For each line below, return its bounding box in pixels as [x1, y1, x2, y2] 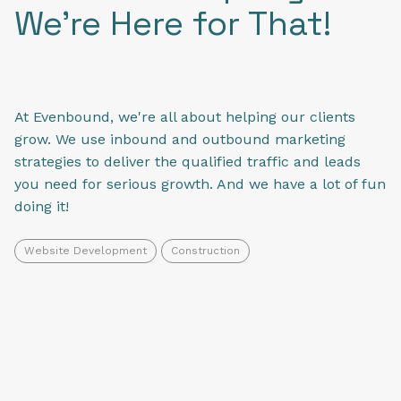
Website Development [24, 243, 147, 257]
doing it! [14, 198, 69, 216]
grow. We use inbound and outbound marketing [14, 131, 346, 149]
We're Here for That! [14, 2, 331, 46]
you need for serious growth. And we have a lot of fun [14, 175, 386, 193]
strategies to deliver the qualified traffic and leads [14, 153, 361, 171]
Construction [171, 243, 240, 257]
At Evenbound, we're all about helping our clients [14, 108, 355, 126]
